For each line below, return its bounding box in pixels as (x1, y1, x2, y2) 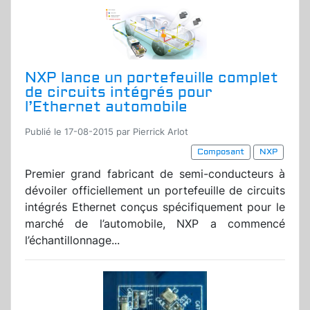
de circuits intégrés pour (25, 83, 212, 102)
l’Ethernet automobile (25, 98, 188, 117)
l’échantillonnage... (25, 233, 120, 248)
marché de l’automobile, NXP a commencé (25, 217, 285, 231)
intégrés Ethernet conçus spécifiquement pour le (25, 200, 285, 215)
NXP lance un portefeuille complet (25, 69, 278, 88)
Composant (197, 147, 244, 158)
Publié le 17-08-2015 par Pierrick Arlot (25, 127, 188, 138)
